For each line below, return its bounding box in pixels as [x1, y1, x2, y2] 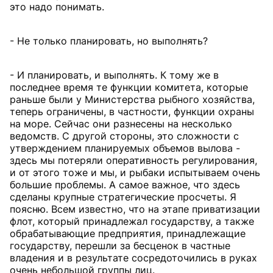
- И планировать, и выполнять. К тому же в [10, 69, 219, 81]
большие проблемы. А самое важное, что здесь [10, 179, 240, 191]
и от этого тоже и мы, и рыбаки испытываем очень [10, 166, 260, 179]
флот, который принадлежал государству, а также [10, 215, 254, 227]
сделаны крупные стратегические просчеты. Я [10, 191, 236, 203]
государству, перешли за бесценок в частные [10, 239, 230, 252]
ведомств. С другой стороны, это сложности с [10, 130, 239, 142]
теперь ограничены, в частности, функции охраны [10, 105, 254, 118]
